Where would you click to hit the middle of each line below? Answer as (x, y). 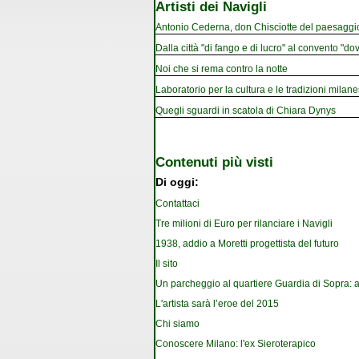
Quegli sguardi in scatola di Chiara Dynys (246, 110)
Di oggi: (177, 183)
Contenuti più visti (214, 161)
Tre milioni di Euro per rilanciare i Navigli (244, 224)
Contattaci (177, 204)
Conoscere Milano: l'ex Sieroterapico (236, 344)
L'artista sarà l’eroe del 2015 (217, 304)
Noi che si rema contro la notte (222, 69)
